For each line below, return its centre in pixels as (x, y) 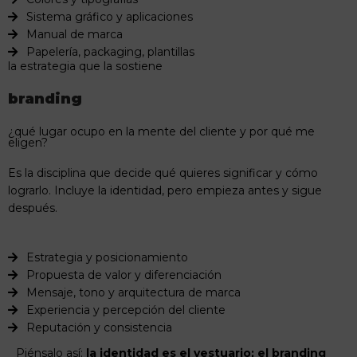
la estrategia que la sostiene (85, 67)
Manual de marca (74, 35)
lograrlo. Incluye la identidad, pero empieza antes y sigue (165, 191)
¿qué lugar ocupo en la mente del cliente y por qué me (161, 132)
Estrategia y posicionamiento (107, 258)
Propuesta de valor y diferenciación (124, 275)
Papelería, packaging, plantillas (110, 52)
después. (33, 208)
